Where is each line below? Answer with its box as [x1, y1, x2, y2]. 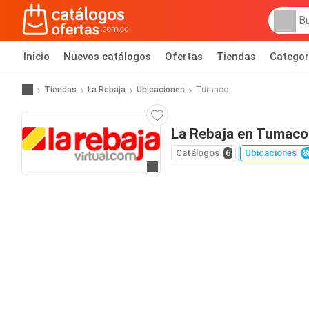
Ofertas [165, 50, 203, 63]
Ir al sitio [151, 161, 191, 175]
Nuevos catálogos [63, 50, 151, 63]
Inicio [23, 50, 50, 63]
